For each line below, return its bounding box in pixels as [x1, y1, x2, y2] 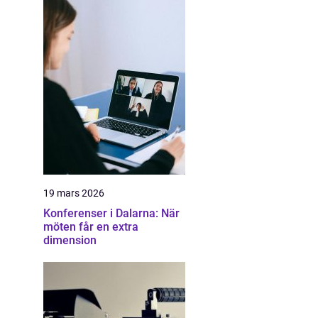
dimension [43, 234, 97, 247]
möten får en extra [43, 220, 138, 234]
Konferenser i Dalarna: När [43, 207, 180, 220]
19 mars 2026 [43, 187, 104, 199]
